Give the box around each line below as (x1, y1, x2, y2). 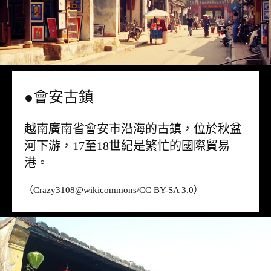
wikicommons (83, 185, 137, 195)
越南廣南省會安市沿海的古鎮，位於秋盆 (24, 122, 242, 136)
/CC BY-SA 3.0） (137, 185, 203, 195)
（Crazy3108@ (24, 185, 83, 195)
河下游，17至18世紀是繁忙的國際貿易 (24, 139, 230, 153)
